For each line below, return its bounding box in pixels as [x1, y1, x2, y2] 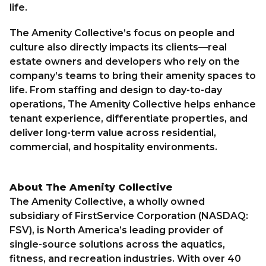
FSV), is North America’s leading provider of [9, 224, 223, 236]
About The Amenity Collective [9, 181, 173, 193]
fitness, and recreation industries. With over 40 [9, 252, 241, 264]
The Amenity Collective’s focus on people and [9, 27, 235, 39]
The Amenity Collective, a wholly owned [9, 195, 205, 207]
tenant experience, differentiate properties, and [9, 113, 248, 125]
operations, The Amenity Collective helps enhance [9, 99, 256, 110]
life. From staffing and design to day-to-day [9, 84, 222, 96]
